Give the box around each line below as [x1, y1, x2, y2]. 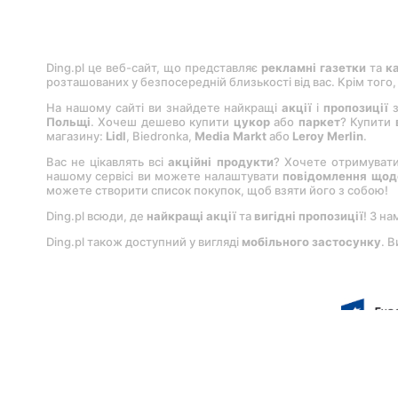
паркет [298, 115, 340, 130]
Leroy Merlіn [292, 129, 363, 144]
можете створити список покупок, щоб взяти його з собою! [46, 183, 388, 198]
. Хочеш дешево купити [91, 115, 234, 130]
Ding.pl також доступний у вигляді [46, 235, 242, 250]
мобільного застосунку [242, 235, 381, 250]
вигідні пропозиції [254, 209, 363, 224]
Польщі [46, 115, 91, 130]
